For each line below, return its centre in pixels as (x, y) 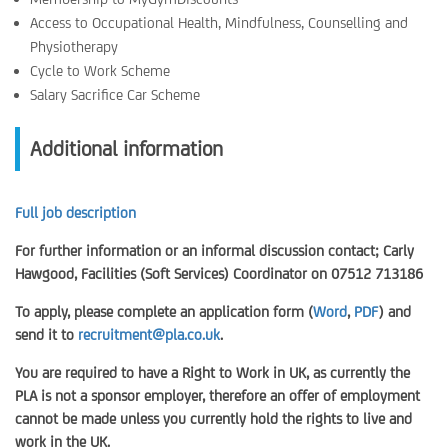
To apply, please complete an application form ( (164, 311)
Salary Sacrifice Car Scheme (115, 94)
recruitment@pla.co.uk (149, 334)
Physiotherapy (74, 46)
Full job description (75, 212)
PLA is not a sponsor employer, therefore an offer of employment (217, 395)
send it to (46, 334)
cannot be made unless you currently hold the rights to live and (213, 418)
